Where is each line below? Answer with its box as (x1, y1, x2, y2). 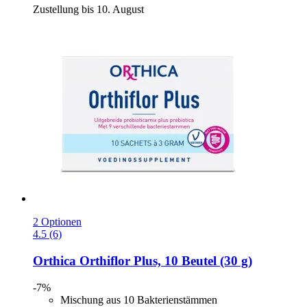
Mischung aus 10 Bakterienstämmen (60, 293, 217, 306)
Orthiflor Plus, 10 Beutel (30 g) (76, 253, 252, 268)
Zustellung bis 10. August (33, 3, 144, 16)
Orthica (33, 253, 76, 268)
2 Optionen (33, 216, 82, 228)
